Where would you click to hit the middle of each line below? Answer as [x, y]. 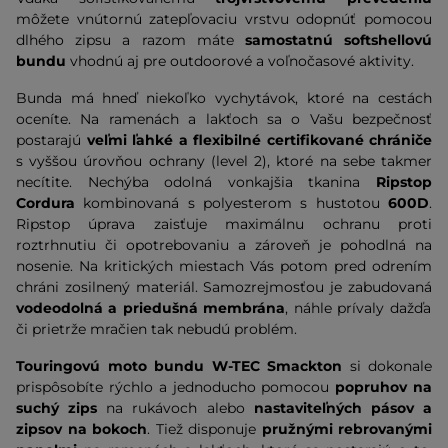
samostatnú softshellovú [338, 40]
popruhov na [384, 387]
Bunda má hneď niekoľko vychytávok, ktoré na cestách [224, 98]
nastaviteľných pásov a [343, 408]
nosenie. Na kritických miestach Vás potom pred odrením [224, 266]
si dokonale [387, 366]
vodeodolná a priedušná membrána [151, 308]
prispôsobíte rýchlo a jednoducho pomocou [176, 387]
